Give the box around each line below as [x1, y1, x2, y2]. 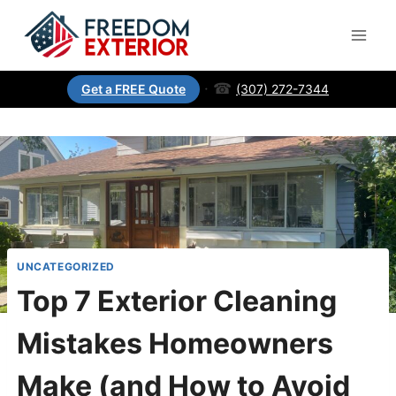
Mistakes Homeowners [17, 325, 333, 361]
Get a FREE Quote [81, 81, 186, 96]
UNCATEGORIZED [17, 259, 115, 273]
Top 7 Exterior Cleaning [17, 283, 337, 318]
